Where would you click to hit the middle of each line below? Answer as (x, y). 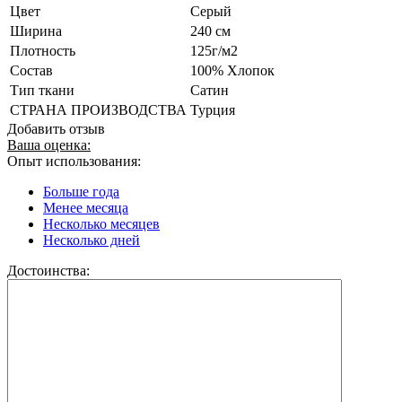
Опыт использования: (74, 161)
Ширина (36, 31)
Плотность (43, 50)
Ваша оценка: (49, 144)
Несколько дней (92, 240)
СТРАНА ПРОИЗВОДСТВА (98, 109)
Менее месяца (86, 207)
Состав (31, 70)
